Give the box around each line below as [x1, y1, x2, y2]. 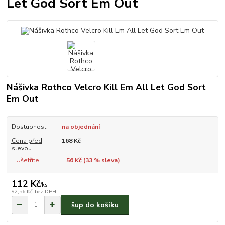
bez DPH [34, 188, 56, 196]
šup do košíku [71, 200, 119, 210]
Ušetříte [16, 156, 39, 164]
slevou [11, 144, 32, 152]
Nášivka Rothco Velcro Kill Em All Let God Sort [7, 81, 206, 93]
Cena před [11, 136, 42, 145]
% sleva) [92, 156, 120, 164]
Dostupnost [11, 122, 46, 131]
